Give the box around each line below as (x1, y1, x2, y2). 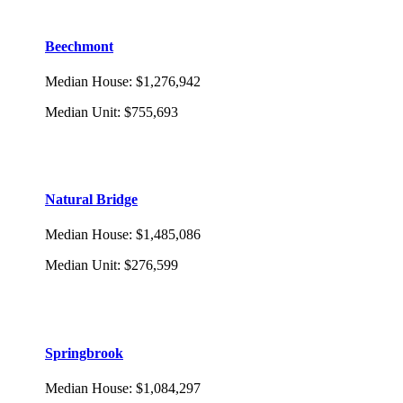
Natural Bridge (45, 192, 138, 208)
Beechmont (45, 38, 113, 54)
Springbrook (45, 345, 123, 361)
